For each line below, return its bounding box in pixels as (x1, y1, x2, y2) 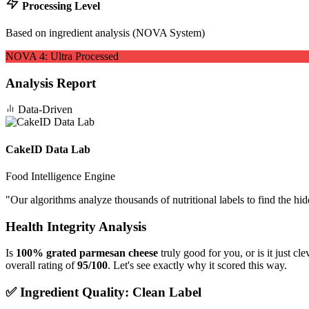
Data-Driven (15, 103, 72, 116)
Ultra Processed (50, 50, 119, 62)
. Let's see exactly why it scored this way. (108, 259, 287, 272)
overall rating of (6, 259, 77, 272)
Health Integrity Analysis (6, 219, 146, 234)
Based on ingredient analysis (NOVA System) (6, 26, 205, 39)
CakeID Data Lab (6, 143, 90, 155)
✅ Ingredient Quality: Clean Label (6, 285, 201, 300)
